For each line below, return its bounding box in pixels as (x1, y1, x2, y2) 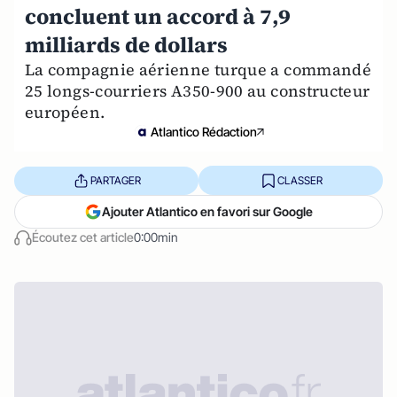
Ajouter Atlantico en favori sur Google (102, 204, 313, 219)
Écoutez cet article (32, 230, 134, 245)
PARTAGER (90, 173, 141, 187)
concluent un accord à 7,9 (25, 2, 291, 31)
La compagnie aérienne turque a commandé (25, 58, 372, 81)
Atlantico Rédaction (151, 124, 257, 139)
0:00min (134, 230, 178, 245)
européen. (25, 101, 105, 123)
